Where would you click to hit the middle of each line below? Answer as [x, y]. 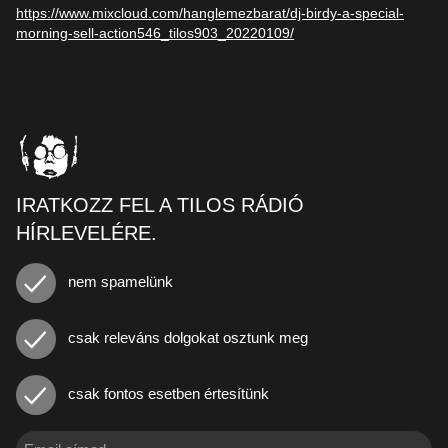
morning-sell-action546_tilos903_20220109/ [155, 33]
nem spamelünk [118, 281]
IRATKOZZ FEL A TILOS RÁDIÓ [160, 205]
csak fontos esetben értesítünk [166, 393]
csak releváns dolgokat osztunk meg [186, 337]
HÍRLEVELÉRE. [86, 233]
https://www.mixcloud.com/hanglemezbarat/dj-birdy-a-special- [210, 13]
